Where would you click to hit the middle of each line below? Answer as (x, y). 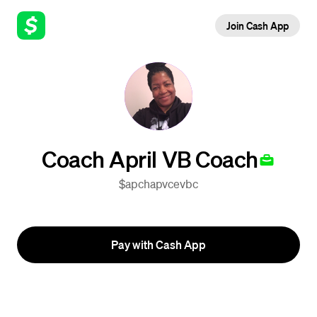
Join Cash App (257, 25)
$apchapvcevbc (158, 184)
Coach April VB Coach (150, 158)
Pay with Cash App (158, 244)
